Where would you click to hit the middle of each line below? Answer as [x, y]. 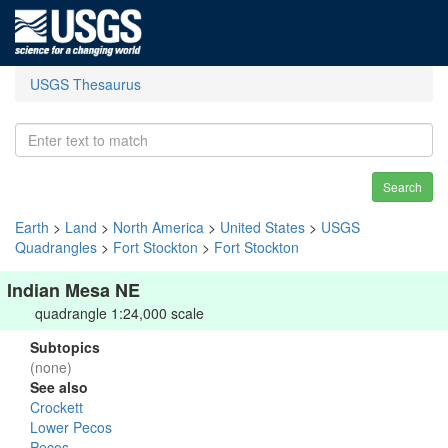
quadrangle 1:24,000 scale [119, 313]
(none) [51, 367]
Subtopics [65, 347]
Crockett [56, 407]
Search [402, 186]
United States [262, 227]
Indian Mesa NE [73, 290]
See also [59, 387]
